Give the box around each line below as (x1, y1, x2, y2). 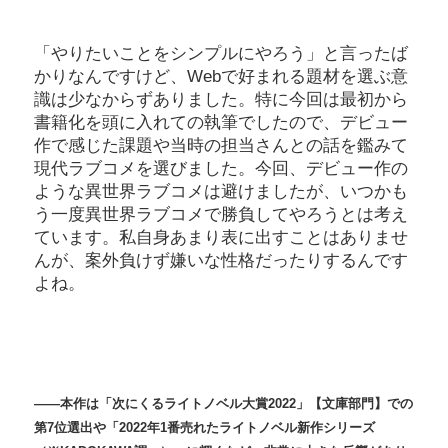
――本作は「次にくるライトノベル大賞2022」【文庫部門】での (34, 396, 413, 412)
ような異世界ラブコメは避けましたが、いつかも (34, 182, 408, 202)
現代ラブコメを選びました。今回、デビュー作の (34, 159, 408, 179)
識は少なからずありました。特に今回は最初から (34, 90, 408, 110)
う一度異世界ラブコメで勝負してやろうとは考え (34, 205, 408, 225)
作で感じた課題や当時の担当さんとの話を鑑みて (34, 136, 408, 156)
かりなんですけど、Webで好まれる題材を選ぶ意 (34, 67, 408, 87)
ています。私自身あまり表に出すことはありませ (34, 228, 408, 248)
